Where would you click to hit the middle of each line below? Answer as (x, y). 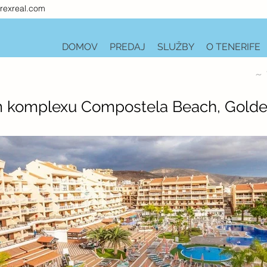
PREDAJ (128, 47)
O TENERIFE (233, 47)
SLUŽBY (176, 47)
